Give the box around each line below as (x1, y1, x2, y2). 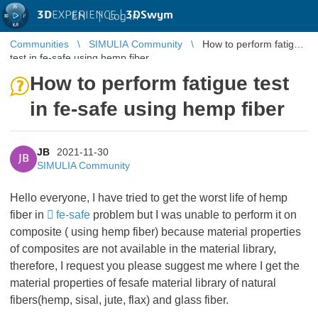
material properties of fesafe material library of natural (10, 277, 276, 289)
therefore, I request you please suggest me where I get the (10, 260, 300, 272)
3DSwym (126, 9, 173, 21)
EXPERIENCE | (52, 9, 126, 21)
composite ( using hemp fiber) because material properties (10, 226, 301, 238)
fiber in (10, 209, 47, 221)
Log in (108, 10, 138, 22)
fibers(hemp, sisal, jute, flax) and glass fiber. (10, 294, 229, 306)
